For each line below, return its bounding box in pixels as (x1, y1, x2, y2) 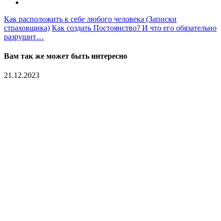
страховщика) (4, 23, 50, 32)
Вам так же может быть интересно (4, 52, 127, 61)
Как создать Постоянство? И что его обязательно (52, 23, 217, 32)
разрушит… (4, 32, 44, 41)
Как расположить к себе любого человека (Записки (4, 14, 177, 23)
